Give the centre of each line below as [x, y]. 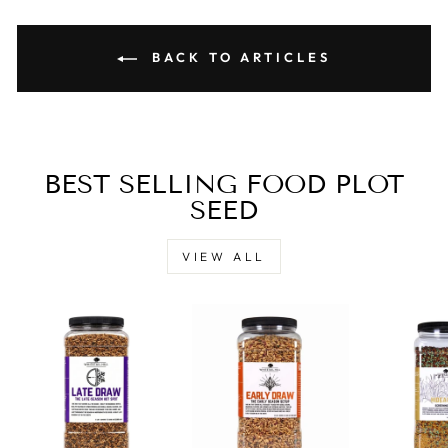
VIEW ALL [224, 256]
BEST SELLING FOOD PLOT [224, 184]
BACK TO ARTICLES [238, 57]
